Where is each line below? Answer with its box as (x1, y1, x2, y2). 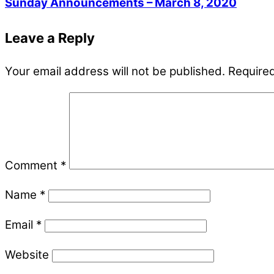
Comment (5, 158, 61, 172)
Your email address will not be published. (5, 64, 225, 78)
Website (5, 247, 49, 262)
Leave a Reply (5, 29, 95, 46)
